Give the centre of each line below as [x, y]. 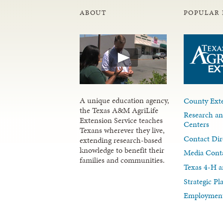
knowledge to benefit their [122, 150]
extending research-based [121, 140]
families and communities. [122, 160]
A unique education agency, [124, 100]
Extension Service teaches [121, 120]
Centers [197, 124]
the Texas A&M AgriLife [119, 110]
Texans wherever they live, [122, 130]
